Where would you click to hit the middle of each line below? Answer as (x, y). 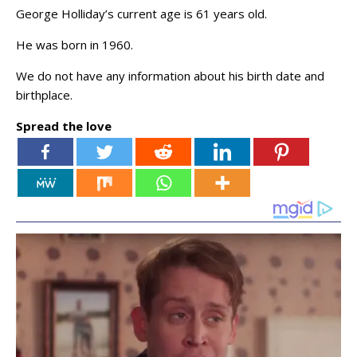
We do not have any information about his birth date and (170, 76)
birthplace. (44, 95)
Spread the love (64, 126)
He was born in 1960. (75, 45)
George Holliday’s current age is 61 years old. (141, 14)
